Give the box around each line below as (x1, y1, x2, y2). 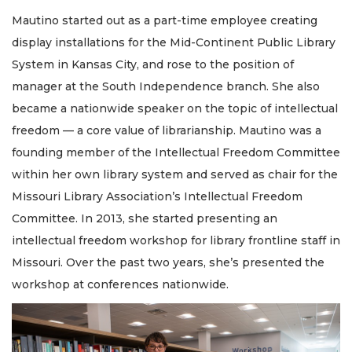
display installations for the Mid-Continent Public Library (12, 35, 335, 49)
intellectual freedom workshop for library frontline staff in (12, 233, 340, 247)
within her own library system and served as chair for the (12, 167, 338, 181)
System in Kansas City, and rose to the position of (12, 57, 294, 71)
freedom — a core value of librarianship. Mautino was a (12, 123, 321, 137)
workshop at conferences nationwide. (12, 277, 229, 291)
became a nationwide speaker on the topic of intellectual (12, 101, 338, 115)
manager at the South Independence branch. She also (12, 79, 320, 93)
